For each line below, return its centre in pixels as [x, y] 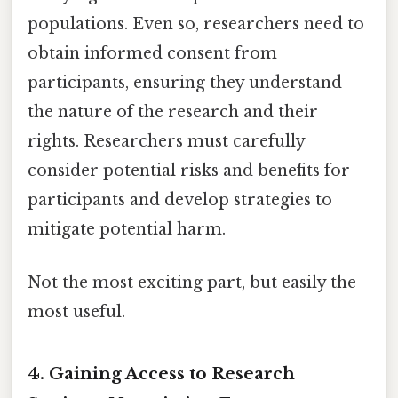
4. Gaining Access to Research [161, 374]
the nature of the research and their [173, 112]
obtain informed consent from [152, 54]
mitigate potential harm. [127, 230]
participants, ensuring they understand [185, 83]
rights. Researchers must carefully [166, 142]
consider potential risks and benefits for [189, 171]
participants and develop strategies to [180, 200]
